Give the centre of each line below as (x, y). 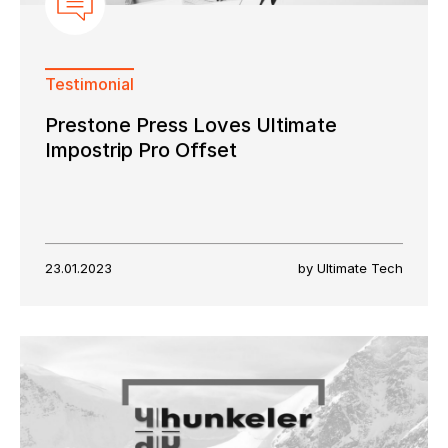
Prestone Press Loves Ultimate (191, 124)
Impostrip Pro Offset (141, 149)
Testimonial (89, 83)
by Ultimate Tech (350, 267)
